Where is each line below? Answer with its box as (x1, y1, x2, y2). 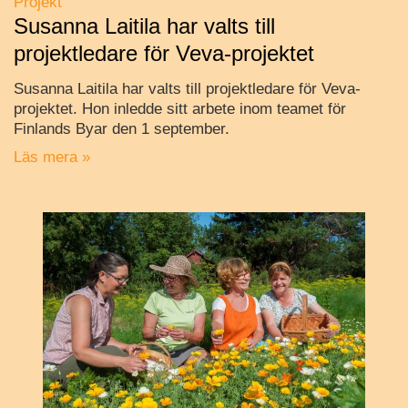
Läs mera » (14, 148, 90, 167)
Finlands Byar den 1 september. (14, 120, 229, 138)
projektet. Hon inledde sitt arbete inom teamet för (14, 100, 346, 118)
